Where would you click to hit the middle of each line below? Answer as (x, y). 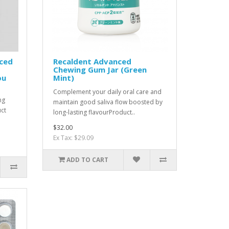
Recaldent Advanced (93, 61)
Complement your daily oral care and (108, 92)
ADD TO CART (87, 160)
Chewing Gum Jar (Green (100, 70)
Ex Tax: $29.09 (74, 138)
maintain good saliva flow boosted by (108, 102)
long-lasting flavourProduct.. (94, 112)
